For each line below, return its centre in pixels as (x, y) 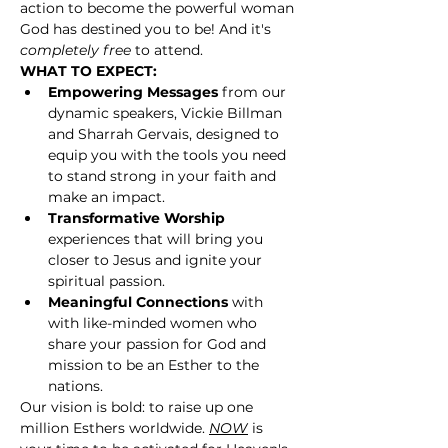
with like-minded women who (154, 323)
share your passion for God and (159, 344)
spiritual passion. (106, 281)
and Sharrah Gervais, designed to (165, 134)
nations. (75, 386)
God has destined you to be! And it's (147, 29)
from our (254, 92)
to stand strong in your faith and (164, 176)
